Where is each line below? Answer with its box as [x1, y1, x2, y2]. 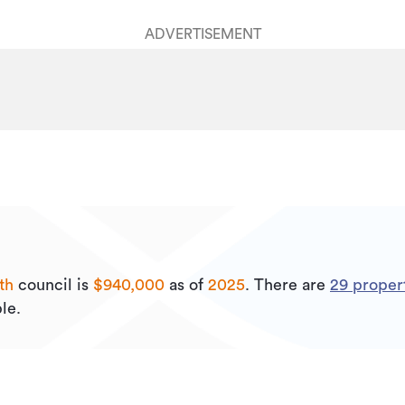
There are [254, 277, 330, 293]
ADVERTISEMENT [144, 27, 261, 42]
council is [14, 277, 93, 293]
